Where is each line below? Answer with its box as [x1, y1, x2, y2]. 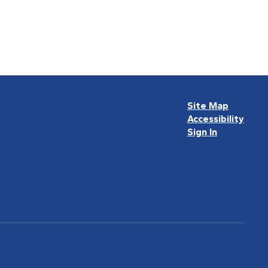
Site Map [187, 100, 229, 111]
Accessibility [187, 113, 244, 124]
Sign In [187, 126, 217, 138]
